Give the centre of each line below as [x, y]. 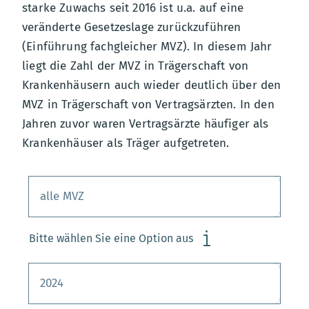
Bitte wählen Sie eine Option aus [111, 238]
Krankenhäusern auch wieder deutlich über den [152, 85]
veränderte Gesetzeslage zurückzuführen [132, 27]
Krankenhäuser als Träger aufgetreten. [126, 143]
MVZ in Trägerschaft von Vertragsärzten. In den [148, 104]
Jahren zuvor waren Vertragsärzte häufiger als [146, 124]
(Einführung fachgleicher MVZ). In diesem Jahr [147, 47]
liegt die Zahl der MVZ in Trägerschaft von [136, 66]
